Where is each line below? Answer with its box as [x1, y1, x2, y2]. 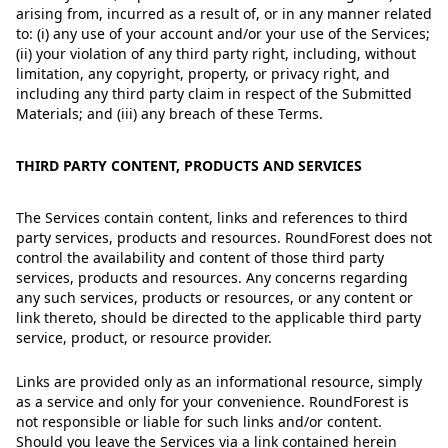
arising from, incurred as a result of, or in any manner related [16, 4, 432, 23]
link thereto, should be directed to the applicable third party [16, 308, 421, 327]
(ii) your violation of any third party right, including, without [16, 44, 416, 63]
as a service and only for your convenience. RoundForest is [16, 392, 409, 411]
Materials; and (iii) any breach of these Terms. [16, 104, 323, 123]
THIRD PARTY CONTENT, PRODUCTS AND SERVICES [16, 156, 362, 175]
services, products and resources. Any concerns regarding [16, 268, 408, 287]
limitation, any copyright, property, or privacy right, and [16, 64, 390, 83]
